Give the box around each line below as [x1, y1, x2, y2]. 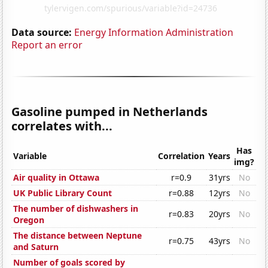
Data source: [11, 25, 72, 39]
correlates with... [11, 117, 113, 134]
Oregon [13, 214, 45, 226]
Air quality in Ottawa [13, 172, 100, 184]
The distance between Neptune [13, 230, 142, 242]
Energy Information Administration [74, 25, 234, 39]
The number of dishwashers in [13, 203, 139, 215]
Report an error [11, 38, 83, 51]
